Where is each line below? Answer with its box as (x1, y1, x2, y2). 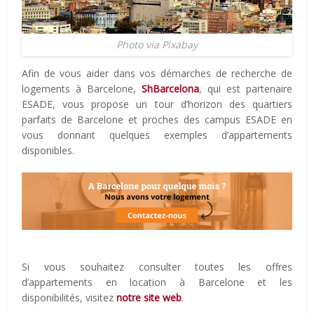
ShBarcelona (142, 82, 199, 96)
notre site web (116, 291, 182, 305)
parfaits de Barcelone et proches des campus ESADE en (22, 113, 292, 127)
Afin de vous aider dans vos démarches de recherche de (22, 67, 292, 81)
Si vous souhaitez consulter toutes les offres (22, 260, 292, 274)
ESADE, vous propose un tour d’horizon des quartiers (22, 97, 292, 111)
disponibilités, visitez (22, 291, 117, 305)
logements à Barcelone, (22, 82, 142, 96)
